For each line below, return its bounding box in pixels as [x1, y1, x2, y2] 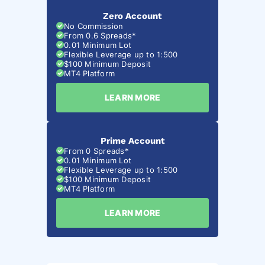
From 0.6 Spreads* [64, 30, 137, 40]
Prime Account [100, 135, 165, 146]
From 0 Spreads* [64, 146, 129, 156]
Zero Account [103, 10, 162, 21]
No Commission [64, 21, 124, 31]
